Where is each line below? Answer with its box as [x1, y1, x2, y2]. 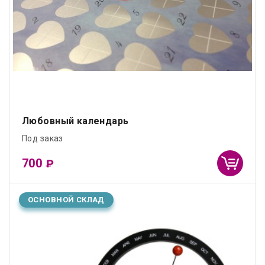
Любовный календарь [22, 115, 129, 127]
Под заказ [22, 134, 63, 144]
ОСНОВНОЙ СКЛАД [28, 195, 105, 205]
